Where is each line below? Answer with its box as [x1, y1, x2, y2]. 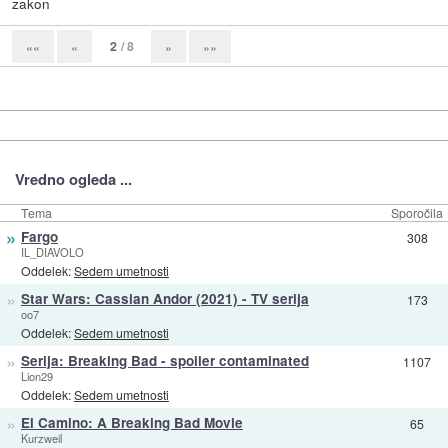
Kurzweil [20, 429, 62, 446]
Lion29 [20, 367, 53, 384]
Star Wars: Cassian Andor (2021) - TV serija [20, 288, 309, 308]
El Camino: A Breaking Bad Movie [20, 412, 243, 432]
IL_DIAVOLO [20, 243, 84, 260]
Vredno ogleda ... [14, 167, 132, 190]
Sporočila [391, 203, 443, 221]
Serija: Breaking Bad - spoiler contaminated [20, 350, 309, 370]
